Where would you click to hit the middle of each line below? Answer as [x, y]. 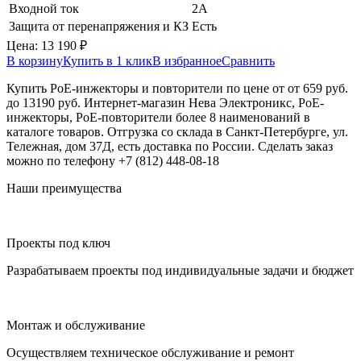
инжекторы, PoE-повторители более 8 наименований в [158, 117]
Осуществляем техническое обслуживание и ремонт [150, 352]
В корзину [35, 60]
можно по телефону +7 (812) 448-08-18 [113, 160]
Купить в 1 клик [108, 60]
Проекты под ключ [58, 243]
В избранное [187, 60]
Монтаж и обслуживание [76, 325]
